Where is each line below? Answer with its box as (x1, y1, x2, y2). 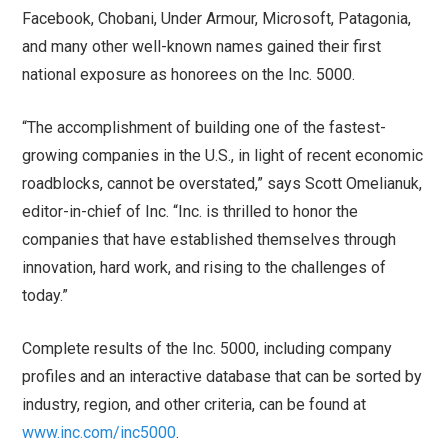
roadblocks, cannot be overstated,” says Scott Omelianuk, (22, 174, 423, 194)
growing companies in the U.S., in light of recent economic (22, 146, 424, 166)
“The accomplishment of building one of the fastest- (22, 118, 387, 138)
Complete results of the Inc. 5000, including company (22, 339, 393, 359)
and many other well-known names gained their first (22, 37, 382, 57)
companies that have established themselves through (22, 230, 397, 250)
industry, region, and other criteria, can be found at (22, 395, 367, 415)
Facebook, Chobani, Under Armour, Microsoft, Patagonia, (22, 9, 412, 29)
